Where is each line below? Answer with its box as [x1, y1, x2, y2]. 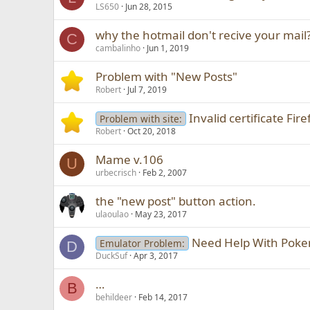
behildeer [95, 291, 133, 303]
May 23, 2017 [135, 208, 188, 220]
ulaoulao [95, 208, 129, 220]
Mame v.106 [95, 152, 164, 167]
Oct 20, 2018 [127, 125, 176, 137]
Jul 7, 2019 [127, 84, 167, 95]
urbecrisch [95, 167, 137, 179]
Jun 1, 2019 [147, 42, 190, 54]
